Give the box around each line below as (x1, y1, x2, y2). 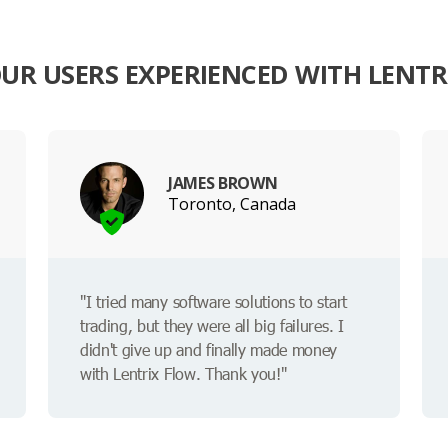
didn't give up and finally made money (80, 339, 338, 361)
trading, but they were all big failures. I (80, 315, 344, 337)
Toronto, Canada (168, 192, 296, 215)
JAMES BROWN (168, 171, 278, 194)
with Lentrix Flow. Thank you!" (80, 363, 287, 385)
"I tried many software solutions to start (80, 291, 347, 313)
